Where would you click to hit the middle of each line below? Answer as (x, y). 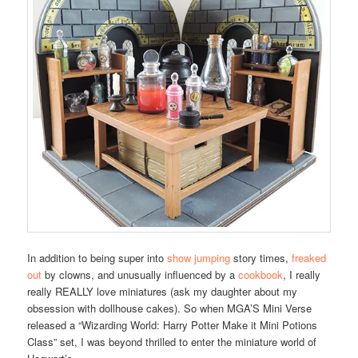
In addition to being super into (97, 258)
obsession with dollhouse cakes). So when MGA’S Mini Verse (170, 308)
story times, (261, 258)
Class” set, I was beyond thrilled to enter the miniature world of (172, 342)
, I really (302, 275)
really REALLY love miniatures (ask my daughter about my (163, 292)
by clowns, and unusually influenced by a (140, 275)
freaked (309, 258)
